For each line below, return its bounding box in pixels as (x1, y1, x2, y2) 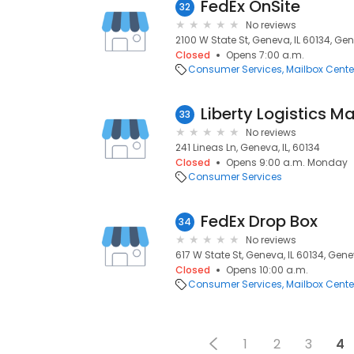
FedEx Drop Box (201, 210, 318, 232)
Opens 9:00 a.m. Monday (226, 156, 348, 169)
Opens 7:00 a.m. (226, 48, 304, 62)
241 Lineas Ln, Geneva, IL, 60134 (175, 141, 320, 154)
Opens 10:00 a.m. (226, 263, 308, 277)
